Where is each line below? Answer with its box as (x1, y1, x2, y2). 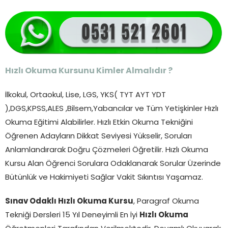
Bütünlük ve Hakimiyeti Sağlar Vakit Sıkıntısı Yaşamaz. (5, 174, 203, 182)
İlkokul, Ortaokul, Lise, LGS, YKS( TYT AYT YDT (5, 91, 166, 99)
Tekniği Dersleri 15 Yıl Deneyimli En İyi (5, 211, 139, 219)
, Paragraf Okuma (133, 197, 199, 206)
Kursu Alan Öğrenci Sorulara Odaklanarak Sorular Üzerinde (5, 160, 221, 168)
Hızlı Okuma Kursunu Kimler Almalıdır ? (5, 67, 173, 75)
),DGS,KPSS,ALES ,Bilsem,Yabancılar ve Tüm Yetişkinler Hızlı (5, 105, 218, 113)
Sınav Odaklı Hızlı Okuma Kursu (5, 197, 133, 206)
